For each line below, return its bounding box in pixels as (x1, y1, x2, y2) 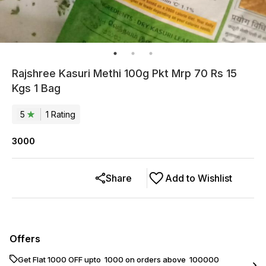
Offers (9, 233, 40, 245)
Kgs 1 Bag (12, 82, 61, 94)
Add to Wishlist (165, 172, 232, 184)
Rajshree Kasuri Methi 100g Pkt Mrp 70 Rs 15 (12, 67, 237, 80)
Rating (49, 109, 75, 119)
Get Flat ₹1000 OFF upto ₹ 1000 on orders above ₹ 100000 (18, 255, 219, 264)
